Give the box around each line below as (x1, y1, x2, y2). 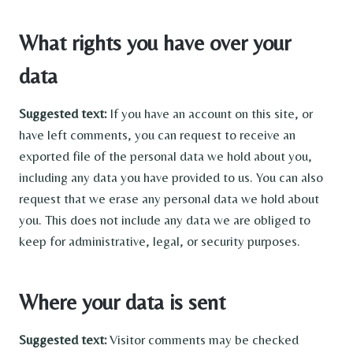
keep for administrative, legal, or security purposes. (19, 233, 300, 249)
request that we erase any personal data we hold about (19, 191, 319, 206)
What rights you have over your (19, 30, 291, 55)
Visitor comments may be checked (110, 332, 299, 347)
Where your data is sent (19, 289, 225, 314)
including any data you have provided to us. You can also (19, 169, 323, 185)
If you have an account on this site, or (110, 106, 313, 121)
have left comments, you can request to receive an (19, 127, 295, 143)
